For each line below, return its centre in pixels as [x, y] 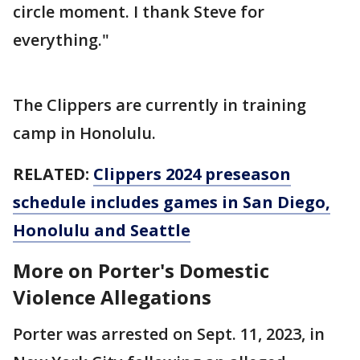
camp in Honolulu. [84, 133]
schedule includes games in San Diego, [172, 202]
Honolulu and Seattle [102, 231]
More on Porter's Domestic [141, 271]
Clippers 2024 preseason [192, 174]
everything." [61, 40]
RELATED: [51, 174]
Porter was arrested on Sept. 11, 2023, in [169, 334]
